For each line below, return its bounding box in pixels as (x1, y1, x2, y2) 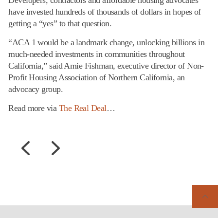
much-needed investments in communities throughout (8, 49, 185, 59)
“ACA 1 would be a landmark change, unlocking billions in (8, 37, 204, 47)
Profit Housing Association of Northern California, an (8, 73, 185, 82)
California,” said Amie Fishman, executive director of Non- (8, 61, 204, 71)
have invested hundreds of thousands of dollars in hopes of (8, 7, 201, 17)
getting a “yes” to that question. (8, 18, 112, 28)
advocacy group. (8, 84, 63, 94)
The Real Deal (58, 103, 107, 113)
